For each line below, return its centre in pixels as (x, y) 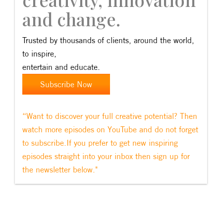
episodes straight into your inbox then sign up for (106, 156)
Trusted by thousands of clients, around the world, (108, 40)
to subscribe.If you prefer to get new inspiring (100, 143)
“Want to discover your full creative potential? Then (110, 116)
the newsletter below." (60, 169)
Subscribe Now (66, 84)
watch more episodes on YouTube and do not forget (110, 129)
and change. (71, 19)
